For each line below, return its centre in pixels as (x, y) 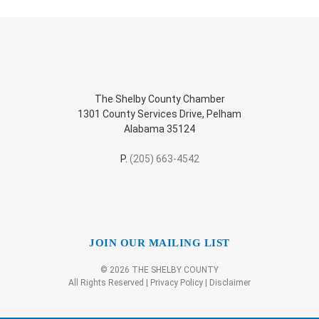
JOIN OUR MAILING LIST (159, 243)
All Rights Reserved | (109, 283)
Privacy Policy (177, 283)
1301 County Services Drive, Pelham (159, 114)
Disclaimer (230, 283)
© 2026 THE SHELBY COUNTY (159, 270)
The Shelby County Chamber (159, 99)
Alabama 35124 (159, 129)
